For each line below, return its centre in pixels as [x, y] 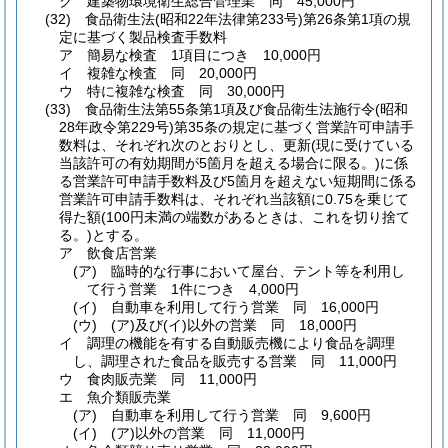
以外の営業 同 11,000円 [220, 432]
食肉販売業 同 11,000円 [172, 378]
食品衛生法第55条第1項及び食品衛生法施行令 [230, 108]
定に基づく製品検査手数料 [143, 36]
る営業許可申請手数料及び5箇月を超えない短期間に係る [238, 180]
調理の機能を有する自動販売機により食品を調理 [241, 342]
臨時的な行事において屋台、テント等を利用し [258, 270]
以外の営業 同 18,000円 [272, 324]
